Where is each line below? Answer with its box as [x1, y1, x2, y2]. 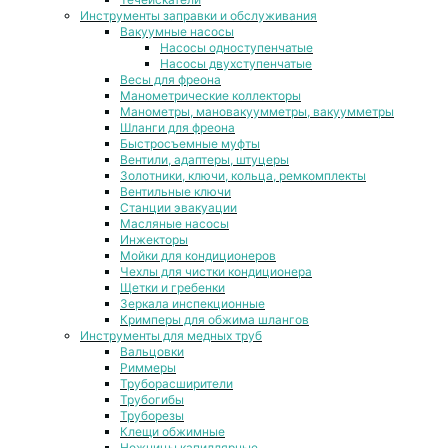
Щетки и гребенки [120, 279, 225, 295]
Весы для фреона [120, 71, 221, 87]
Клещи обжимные [120, 423, 225, 439]
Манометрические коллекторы [120, 87, 301, 103]
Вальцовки [120, 343, 184, 359]
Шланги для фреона [120, 119, 235, 135]
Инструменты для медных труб [80, 327, 262, 343]
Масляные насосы [120, 215, 229, 231]
